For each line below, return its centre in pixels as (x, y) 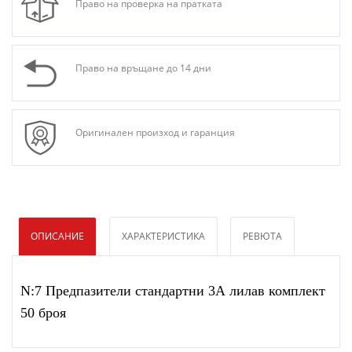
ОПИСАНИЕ (57, 236)
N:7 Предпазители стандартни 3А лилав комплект (173, 291)
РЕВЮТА (262, 236)
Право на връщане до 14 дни (143, 68)
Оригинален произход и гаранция (155, 133)
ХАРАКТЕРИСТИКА (163, 236)
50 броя (43, 313)
